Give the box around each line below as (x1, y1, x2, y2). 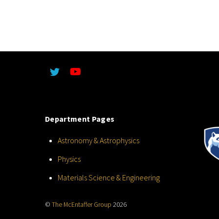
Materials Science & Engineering (57, 172, 160, 182)
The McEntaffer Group (52, 200, 111, 209)
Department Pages (45, 113, 115, 124)
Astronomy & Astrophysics (57, 135, 139, 146)
